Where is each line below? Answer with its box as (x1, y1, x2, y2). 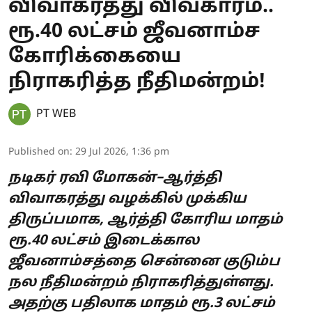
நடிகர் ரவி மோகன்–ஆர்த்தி (8, 169, 221, 187)
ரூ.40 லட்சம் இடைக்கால (8, 232, 199, 249)
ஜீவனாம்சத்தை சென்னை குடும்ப (8, 253, 280, 270)
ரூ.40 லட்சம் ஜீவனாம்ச (8, 19, 260, 44)
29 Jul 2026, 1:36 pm (75, 146, 169, 158)
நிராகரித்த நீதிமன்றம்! (8, 70, 265, 94)
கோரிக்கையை (8, 45, 181, 69)
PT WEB (36, 107, 76, 121)
